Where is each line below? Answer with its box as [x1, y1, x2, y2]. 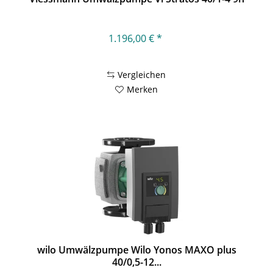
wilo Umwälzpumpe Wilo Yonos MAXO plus [37, 243, 236, 257]
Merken [127, 83, 158, 95]
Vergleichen [118, 68, 166, 80]
